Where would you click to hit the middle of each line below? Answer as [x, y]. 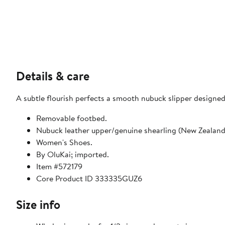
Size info [38, 205]
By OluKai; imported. [73, 154]
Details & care [53, 76]
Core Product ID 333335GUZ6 [89, 179]
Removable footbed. [72, 118]
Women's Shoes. [64, 142]
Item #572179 [59, 166]
